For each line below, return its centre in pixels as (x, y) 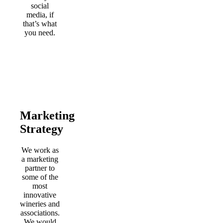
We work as (40, 150)
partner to (40, 168)
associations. (40, 213)
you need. (40, 32)
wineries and (40, 204)
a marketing (40, 159)
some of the (40, 177)
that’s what (40, 23)
